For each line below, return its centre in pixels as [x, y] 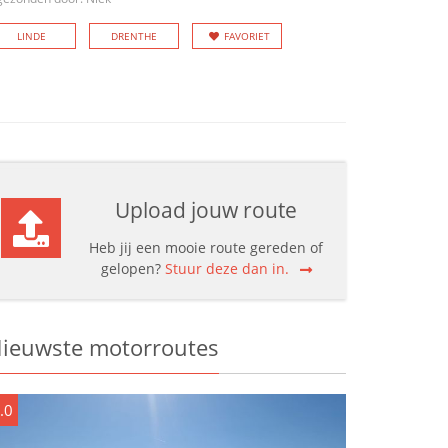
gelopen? [132, 268]
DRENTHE [134, 36]
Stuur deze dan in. [226, 268]
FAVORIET [247, 36]
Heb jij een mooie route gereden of [206, 247]
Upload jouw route [206, 210]
